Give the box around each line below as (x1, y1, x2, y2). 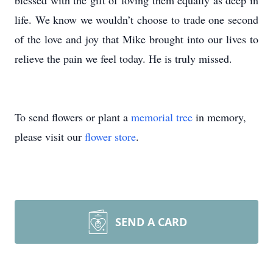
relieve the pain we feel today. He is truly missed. (15, 51, 232, 66)
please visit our (15, 129, 85, 144)
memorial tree (131, 110, 193, 124)
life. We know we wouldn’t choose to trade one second (15, 12, 258, 27)
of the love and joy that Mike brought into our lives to (15, 32, 258, 46)
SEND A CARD (115, 214, 187, 229)
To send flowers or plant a (15, 110, 131, 124)
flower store (85, 129, 136, 144)
